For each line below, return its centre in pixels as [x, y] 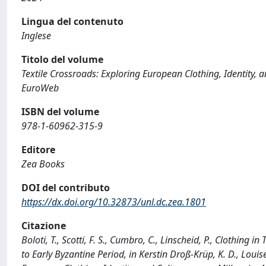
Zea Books [43, 164]
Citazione [44, 226]
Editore [38, 150]
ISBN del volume [60, 112]
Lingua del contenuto [72, 21]
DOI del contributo [66, 188]
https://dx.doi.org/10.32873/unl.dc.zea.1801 [114, 202]
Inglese [36, 36]
